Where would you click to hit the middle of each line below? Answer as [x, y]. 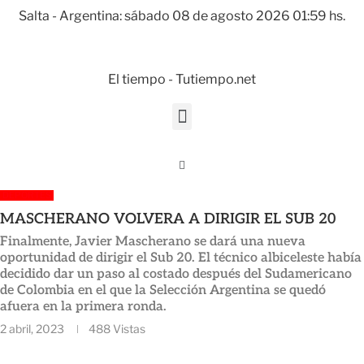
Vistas [128, 328]
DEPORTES [27, 195]
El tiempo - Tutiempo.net [182, 79]
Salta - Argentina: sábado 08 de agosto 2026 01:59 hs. [182, 16]
